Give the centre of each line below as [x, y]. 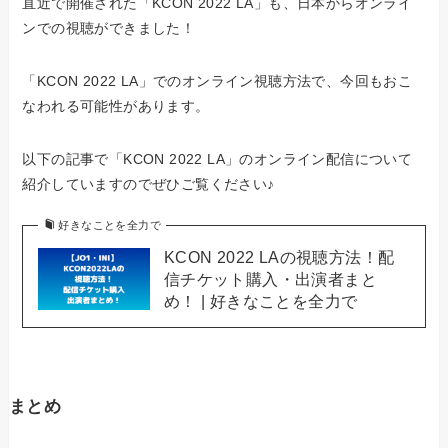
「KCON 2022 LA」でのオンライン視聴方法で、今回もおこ [217, 80]
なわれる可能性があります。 [116, 105]
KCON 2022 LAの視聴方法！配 [279, 256]
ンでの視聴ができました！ [109, 27]
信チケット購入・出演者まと [270, 278]
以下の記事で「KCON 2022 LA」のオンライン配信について [217, 158]
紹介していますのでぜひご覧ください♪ [148, 183]
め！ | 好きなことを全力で [260, 300]
